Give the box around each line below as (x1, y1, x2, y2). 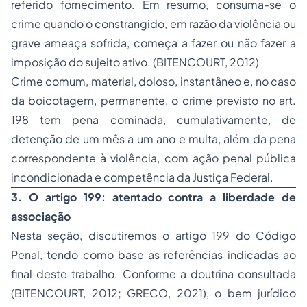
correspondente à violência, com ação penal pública (11, 151, 296, 166)
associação (11, 209, 71, 224)
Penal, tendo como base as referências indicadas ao (11, 247, 296, 262)
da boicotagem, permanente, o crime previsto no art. (11, 93, 296, 108)
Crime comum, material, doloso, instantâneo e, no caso (11, 74, 296, 89)
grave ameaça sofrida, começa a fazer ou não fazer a (11, 36, 296, 51)
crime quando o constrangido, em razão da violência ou (11, 16, 296, 32)
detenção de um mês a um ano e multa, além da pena (11, 132, 296, 147)
